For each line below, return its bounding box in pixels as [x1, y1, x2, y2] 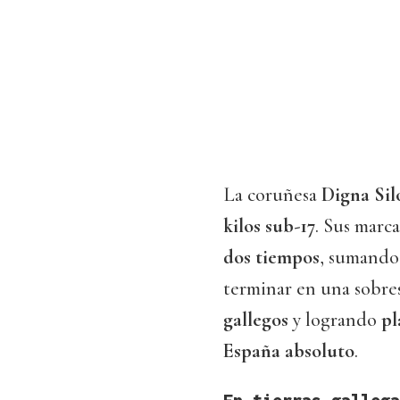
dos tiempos [223, 246, 320, 270]
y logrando [288, 308, 381, 332]
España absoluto [223, 339, 354, 363]
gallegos [223, 308, 288, 332]
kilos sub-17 [223, 214, 315, 238]
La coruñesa [223, 183, 321, 207]
